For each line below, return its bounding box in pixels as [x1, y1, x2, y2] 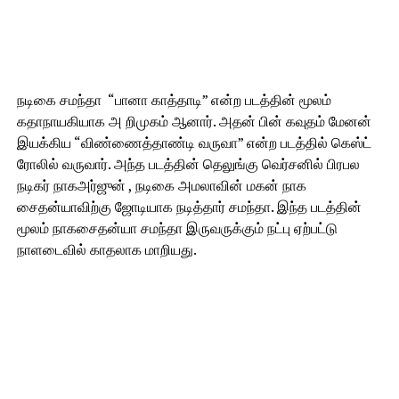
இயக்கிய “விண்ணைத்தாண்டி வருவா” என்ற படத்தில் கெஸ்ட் [16, 132, 371, 152]
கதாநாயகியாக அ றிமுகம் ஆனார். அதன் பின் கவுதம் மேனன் [16, 110, 371, 131]
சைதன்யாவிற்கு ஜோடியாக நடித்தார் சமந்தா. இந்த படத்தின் [16, 196, 362, 216]
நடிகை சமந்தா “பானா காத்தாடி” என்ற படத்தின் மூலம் [16, 89, 331, 110]
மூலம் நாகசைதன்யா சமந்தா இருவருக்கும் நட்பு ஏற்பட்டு [16, 217, 338, 238]
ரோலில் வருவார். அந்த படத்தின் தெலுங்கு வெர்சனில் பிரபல [16, 153, 360, 174]
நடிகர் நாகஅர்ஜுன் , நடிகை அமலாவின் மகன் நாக [16, 175, 306, 195]
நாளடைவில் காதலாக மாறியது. [16, 239, 197, 259]
